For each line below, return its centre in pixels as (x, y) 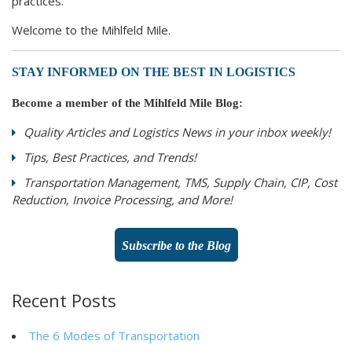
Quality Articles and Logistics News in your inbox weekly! (177, 132)
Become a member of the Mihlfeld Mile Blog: (127, 103)
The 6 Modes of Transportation (114, 336)
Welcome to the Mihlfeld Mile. (91, 30)
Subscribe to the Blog (176, 246)
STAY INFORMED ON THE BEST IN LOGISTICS (155, 72)
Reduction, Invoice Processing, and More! (122, 200)
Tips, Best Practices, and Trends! (110, 158)
